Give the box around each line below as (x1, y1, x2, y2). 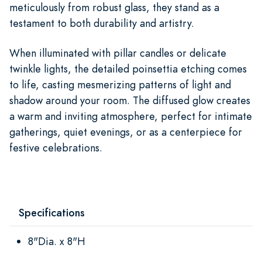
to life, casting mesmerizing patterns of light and (9, 77, 231, 92)
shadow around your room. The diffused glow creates (9, 92, 250, 108)
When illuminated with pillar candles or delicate (9, 45, 226, 60)
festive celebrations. (9, 140, 102, 155)
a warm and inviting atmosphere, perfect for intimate (9, 108, 252, 123)
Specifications (19, 205, 85, 220)
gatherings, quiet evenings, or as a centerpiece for (9, 124, 242, 139)
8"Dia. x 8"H (28, 233, 85, 249)
